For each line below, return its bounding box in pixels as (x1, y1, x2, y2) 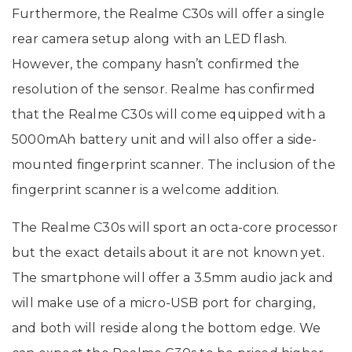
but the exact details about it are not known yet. (12, 244, 324, 260)
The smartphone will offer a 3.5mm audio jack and (12, 269, 334, 285)
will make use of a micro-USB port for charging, (12, 295, 316, 310)
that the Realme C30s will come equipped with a (12, 106, 326, 122)
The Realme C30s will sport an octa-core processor (12, 219, 338, 235)
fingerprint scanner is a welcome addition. (12, 181, 280, 197)
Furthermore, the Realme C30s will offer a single (12, 5, 325, 21)
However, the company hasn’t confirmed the (12, 56, 300, 71)
